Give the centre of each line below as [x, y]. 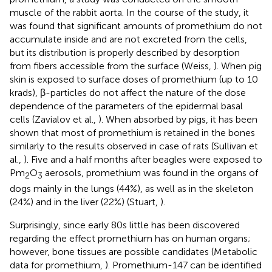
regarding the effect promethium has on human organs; [130, 238]
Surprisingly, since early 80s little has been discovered [125, 225]
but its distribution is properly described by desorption [125, 52]
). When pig [238, 66]
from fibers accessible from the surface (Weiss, [112, 66]
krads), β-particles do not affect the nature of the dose [128, 92]
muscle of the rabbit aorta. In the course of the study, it [129, 12]
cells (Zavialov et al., [54, 119]
